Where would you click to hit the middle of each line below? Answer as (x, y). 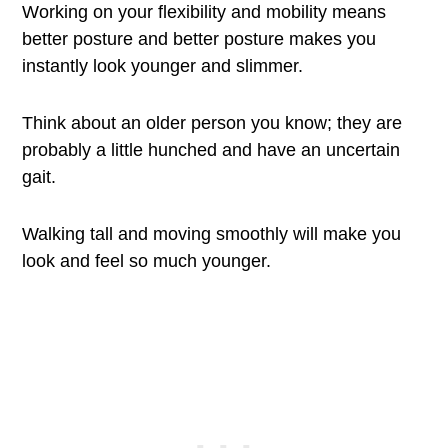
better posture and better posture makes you (199, 39)
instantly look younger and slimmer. (163, 66)
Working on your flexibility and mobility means (204, 12)
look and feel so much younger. (147, 261)
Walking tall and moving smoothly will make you (212, 234)
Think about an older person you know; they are (212, 123)
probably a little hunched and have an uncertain (211, 150)
